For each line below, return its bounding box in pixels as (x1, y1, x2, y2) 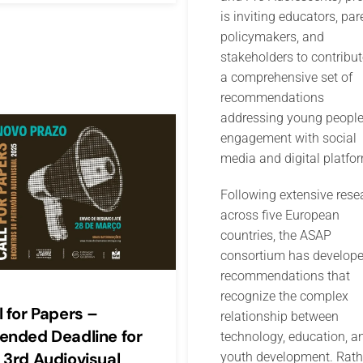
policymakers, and (220, 29, 324, 45)
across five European (220, 207, 340, 224)
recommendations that (220, 268, 350, 284)
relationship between (220, 309, 339, 325)
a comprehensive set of (220, 70, 352, 86)
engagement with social (220, 130, 357, 147)
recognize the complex (220, 288, 348, 305)
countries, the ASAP (220, 228, 331, 244)
